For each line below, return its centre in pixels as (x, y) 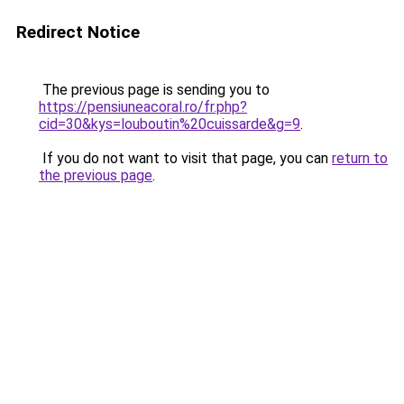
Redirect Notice (78, 32)
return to (360, 158)
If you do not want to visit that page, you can (185, 158)
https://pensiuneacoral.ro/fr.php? (143, 107)
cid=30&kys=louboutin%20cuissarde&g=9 (170, 124)
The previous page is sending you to (154, 90)
